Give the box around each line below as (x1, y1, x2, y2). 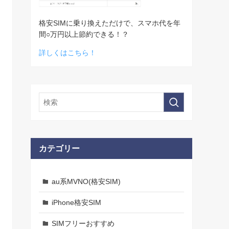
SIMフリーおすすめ (51, 219, 114, 227)
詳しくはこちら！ (39, 49, 96, 57)
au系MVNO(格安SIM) (51, 177, 121, 186)
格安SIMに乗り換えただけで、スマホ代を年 (39, 19, 180, 28)
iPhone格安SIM (51, 198, 101, 207)
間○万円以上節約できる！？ (39, 30, 129, 39)
